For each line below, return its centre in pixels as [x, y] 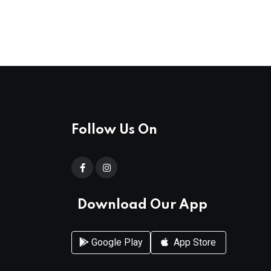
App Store [194, 243]
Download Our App [142, 205]
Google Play [116, 243]
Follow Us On [114, 130]
